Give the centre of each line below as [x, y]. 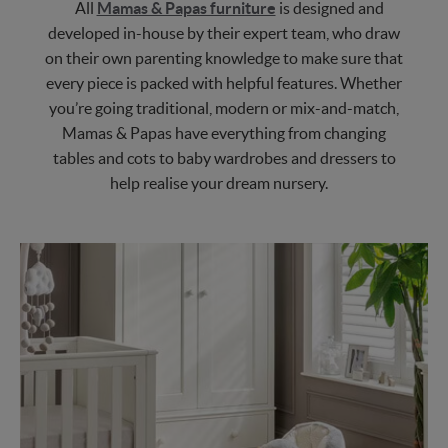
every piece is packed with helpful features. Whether [224, 83]
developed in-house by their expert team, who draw [224, 33]
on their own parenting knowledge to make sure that [224, 58]
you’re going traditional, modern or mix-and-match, [224, 108]
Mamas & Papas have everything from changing [224, 133]
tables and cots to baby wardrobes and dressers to [224, 158]
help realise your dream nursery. [219, 183]
